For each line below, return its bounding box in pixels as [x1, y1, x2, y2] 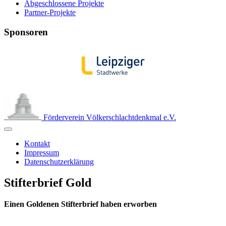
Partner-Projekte [24, 8, 76, 17]
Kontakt [24, 139, 50, 148]
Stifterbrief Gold [4, 176, 91, 190]
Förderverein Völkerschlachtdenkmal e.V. [43, 112, 176, 122]
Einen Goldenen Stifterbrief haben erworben [4, 200, 157, 209]
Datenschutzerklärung [24, 157, 94, 166]
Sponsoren [4, 26, 48, 37]
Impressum [24, 148, 59, 157]
